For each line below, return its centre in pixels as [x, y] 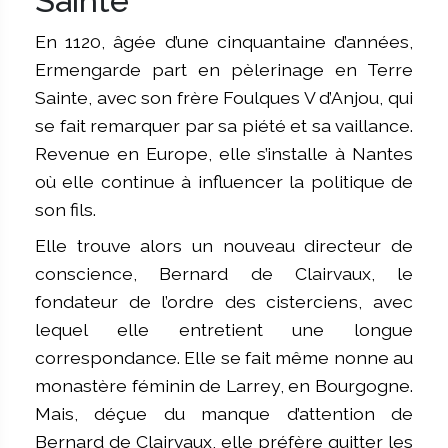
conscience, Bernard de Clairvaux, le [224, 274]
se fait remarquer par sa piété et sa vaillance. [224, 126]
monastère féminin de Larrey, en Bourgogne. [224, 386]
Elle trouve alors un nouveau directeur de [224, 246]
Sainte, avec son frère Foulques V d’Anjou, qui [224, 98]
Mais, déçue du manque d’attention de [224, 414]
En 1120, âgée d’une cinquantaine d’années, [224, 42]
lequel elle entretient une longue [224, 330]
